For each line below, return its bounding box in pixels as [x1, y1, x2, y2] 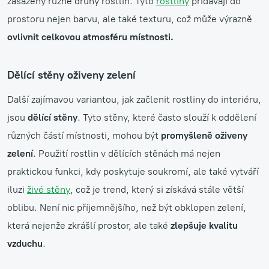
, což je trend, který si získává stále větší [70, 183, 244, 195]
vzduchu [7, 237, 43, 249]
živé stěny [27, 183, 70, 195]
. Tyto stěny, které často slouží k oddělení [77, 111, 256, 123]
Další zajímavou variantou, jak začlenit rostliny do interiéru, [7, 93, 261, 105]
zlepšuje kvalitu [171, 219, 238, 231]
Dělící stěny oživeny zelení [7, 68, 136, 82]
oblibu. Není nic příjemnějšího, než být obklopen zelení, [7, 201, 246, 213]
